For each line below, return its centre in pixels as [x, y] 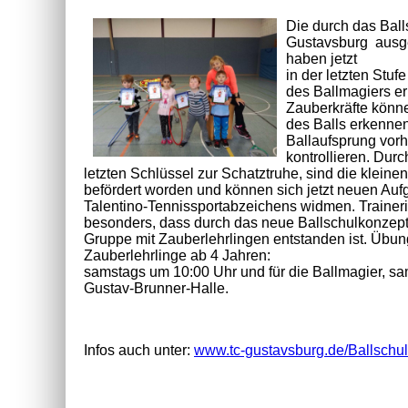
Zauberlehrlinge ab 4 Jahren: [177, 255]
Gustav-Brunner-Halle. [156, 288]
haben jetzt [322, 58]
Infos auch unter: [139, 350]
